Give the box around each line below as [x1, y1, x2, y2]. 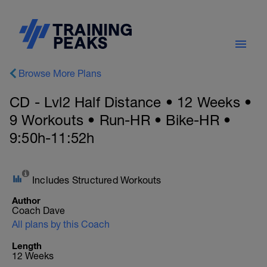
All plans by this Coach [12, 219, 110, 229]
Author [12, 195, 41, 206]
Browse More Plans [18, 68, 101, 79]
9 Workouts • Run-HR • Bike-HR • [10, 111, 231, 128]
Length [12, 240, 42, 251]
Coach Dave [12, 205, 65, 216]
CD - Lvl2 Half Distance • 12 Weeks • [10, 94, 252, 110]
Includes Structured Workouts [32, 175, 162, 185]
